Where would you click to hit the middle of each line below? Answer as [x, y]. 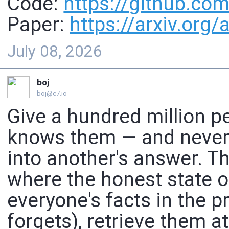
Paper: [39, 24]
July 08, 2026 [55, 52]
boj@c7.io [52, 94]
